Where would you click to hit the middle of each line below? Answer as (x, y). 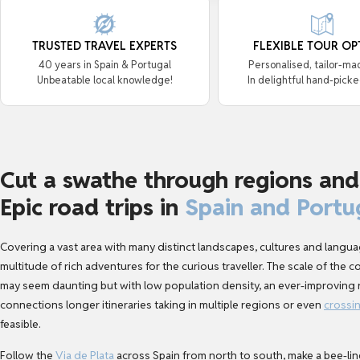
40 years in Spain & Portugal (104, 65)
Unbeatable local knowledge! (104, 80)
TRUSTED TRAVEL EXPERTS (105, 46)
